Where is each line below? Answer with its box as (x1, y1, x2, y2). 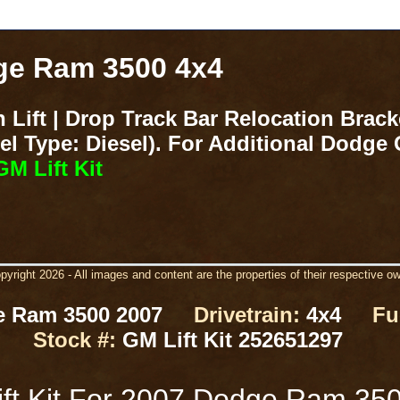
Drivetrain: (193, 303, 300, 327)
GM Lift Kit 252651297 (115, 328, 349, 352)
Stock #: (32, 328, 116, 352)
